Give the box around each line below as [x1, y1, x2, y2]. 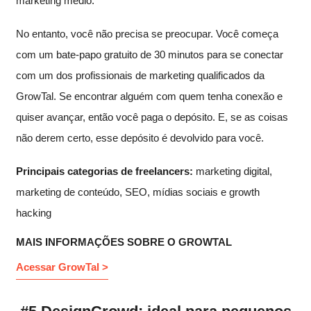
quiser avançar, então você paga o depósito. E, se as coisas [16, 111, 288, 124]
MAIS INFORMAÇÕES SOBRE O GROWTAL [16, 236, 232, 249]
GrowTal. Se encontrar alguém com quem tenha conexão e [16, 90, 283, 103]
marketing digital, [193, 165, 272, 178]
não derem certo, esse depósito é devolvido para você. [16, 132, 264, 144]
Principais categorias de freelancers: [16, 165, 193, 178]
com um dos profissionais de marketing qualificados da [16, 69, 264, 82]
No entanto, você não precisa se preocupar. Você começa [16, 28, 278, 40]
